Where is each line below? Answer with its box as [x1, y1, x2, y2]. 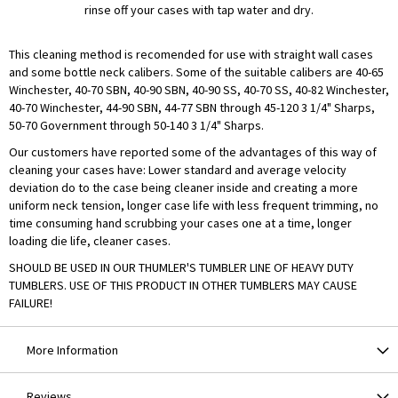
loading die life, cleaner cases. [9, 233, 171, 250]
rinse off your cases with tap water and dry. [84, 2, 314, 19]
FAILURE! [9, 295, 52, 312]
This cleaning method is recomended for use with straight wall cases [9, 46, 373, 63]
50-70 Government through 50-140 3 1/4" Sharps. [9, 117, 264, 134]
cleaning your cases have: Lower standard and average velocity [9, 162, 346, 179]
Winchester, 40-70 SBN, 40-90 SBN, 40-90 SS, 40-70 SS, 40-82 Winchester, [9, 82, 389, 99]
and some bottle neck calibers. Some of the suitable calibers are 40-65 [9, 64, 384, 81]
